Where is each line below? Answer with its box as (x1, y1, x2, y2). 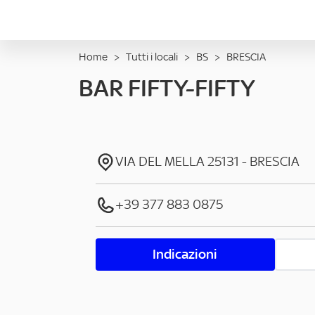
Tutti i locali (126, 50, 178, 63)
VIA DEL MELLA (115, 153, 205, 169)
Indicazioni (153, 246, 218, 262)
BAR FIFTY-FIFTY (79, 74, 255, 102)
